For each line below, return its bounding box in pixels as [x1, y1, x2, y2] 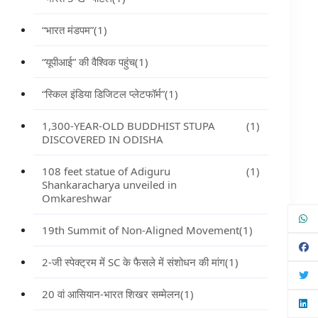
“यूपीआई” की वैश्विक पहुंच [41, 55, 135, 69]
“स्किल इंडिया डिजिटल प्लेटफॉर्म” [41, 87, 165, 101]
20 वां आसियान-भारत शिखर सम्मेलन [41, 287, 180, 301]
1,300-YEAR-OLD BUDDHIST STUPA [41, 119, 215, 133]
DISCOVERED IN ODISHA [41, 132, 163, 146]
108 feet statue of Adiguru [41, 164, 170, 178]
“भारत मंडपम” [41, 23, 94, 37]
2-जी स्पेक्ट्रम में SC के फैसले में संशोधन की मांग [41, 255, 225, 269]
